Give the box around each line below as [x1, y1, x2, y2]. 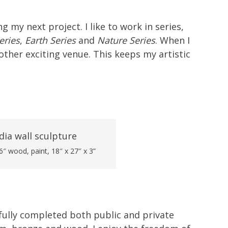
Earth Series [25, 34, 76, 46]
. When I [155, 34, 190, 46]
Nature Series [97, 34, 155, 46]
